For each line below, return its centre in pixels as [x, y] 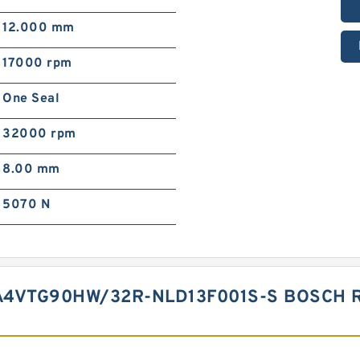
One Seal [31, 99]
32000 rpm [39, 134]
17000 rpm [37, 63]
